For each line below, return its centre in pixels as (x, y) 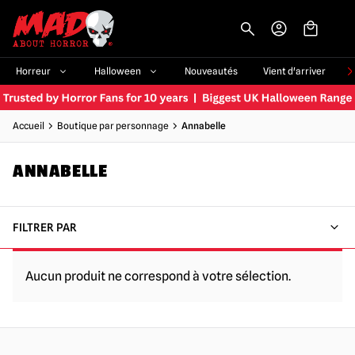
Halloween (118, 71)
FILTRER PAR (45, 228)
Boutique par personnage (113, 126)
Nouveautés (211, 71)
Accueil (29, 126)
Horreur (33, 71)
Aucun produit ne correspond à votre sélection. (158, 277)
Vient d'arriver (294, 71)
